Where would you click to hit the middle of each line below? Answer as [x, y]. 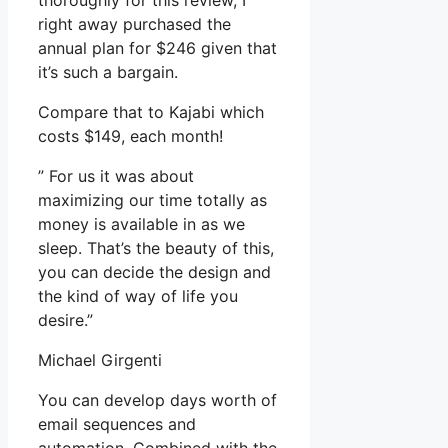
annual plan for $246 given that [157, 48]
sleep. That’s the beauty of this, [156, 248]
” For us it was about [116, 176]
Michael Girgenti [100, 360]
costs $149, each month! [130, 136]
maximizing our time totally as [152, 200]
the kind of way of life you [138, 296]
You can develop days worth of [157, 400]
